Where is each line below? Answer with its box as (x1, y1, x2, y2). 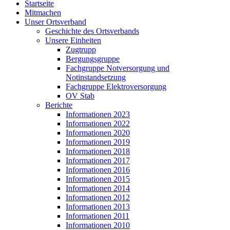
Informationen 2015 (66, 175, 130, 184)
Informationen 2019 (66, 138, 130, 147)
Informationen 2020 (66, 128, 130, 138)
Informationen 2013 (66, 202, 130, 212)
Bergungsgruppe (66, 54, 120, 64)
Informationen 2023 (66, 110, 130, 119)
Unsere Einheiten (45, 36, 101, 45)
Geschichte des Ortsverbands (45, 27, 139, 36)
